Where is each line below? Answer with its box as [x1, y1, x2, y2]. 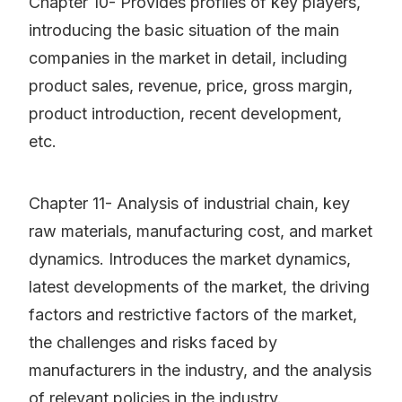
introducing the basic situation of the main [29, 21, 339, 40]
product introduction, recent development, [29, 104, 342, 124]
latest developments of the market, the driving [29, 277, 370, 297]
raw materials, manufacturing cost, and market [29, 222, 372, 241]
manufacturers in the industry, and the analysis [29, 361, 371, 380]
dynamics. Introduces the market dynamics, [29, 249, 351, 269]
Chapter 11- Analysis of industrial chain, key [29, 194, 350, 214]
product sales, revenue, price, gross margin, [29, 76, 353, 96]
